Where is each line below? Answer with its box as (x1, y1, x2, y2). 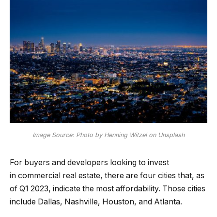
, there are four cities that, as (100, 171, 204, 181)
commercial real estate (18, 171, 100, 181)
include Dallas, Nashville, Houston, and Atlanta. (10, 197, 182, 207)
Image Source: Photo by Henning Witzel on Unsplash (32, 131, 185, 139)
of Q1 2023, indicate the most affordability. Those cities (10, 184, 205, 194)
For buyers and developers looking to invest (10, 158, 169, 168)
